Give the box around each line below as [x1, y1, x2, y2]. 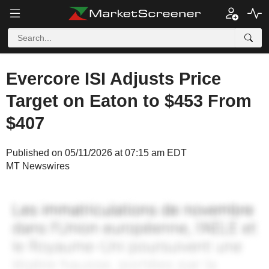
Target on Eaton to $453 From [6, 91, 252, 110]
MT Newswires [6, 161, 70, 171]
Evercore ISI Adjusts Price [6, 69, 221, 88]
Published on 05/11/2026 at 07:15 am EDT [6, 148, 187, 158]
